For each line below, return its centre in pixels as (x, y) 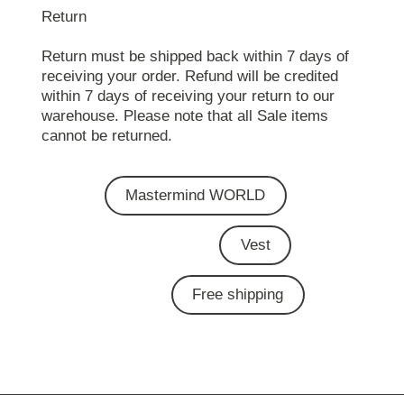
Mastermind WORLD (196, 196)
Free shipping (238, 295)
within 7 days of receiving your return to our (188, 96)
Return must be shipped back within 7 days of (195, 57)
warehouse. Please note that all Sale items (184, 116)
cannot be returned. (106, 136)
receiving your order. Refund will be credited (189, 77)
